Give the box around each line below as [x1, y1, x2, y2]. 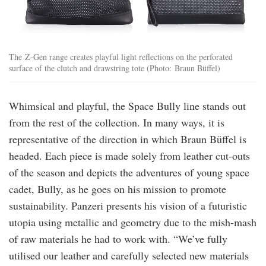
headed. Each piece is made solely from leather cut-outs [9, 148, 250, 163]
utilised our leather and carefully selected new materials [9, 248, 249, 262]
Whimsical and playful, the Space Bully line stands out [9, 98, 246, 113]
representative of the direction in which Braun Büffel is [9, 131, 246, 146]
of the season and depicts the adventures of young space [9, 164, 249, 179]
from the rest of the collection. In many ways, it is [9, 115, 224, 129]
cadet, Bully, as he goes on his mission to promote [9, 181, 226, 196]
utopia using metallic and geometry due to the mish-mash [9, 214, 256, 229]
